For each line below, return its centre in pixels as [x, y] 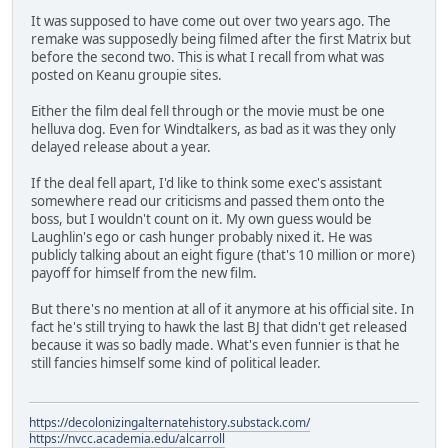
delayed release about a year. [121, 147]
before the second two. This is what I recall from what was [207, 57]
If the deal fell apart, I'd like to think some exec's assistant [206, 183]
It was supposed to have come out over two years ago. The [211, 21]
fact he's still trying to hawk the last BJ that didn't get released [219, 327]
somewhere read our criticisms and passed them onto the [208, 201]
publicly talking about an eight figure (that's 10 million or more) [223, 255]
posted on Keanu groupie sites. [126, 75]
